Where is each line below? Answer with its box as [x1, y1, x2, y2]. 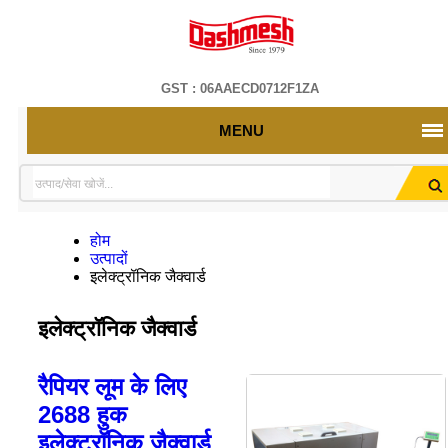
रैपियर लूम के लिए [37, 373, 186, 400]
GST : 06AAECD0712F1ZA [160, 81, 319, 96]
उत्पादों [89, 250, 128, 267]
